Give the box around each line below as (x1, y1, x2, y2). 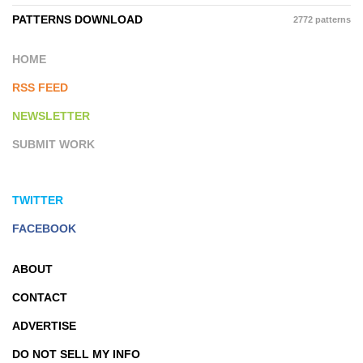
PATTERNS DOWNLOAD (12, 12, 143, 26)
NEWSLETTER (12, 109, 90, 122)
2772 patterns (293, 14, 351, 24)
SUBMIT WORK (12, 137, 95, 151)
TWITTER (12, 193, 63, 207)
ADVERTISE (12, 318, 76, 332)
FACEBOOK (12, 221, 76, 235)
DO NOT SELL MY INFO (12, 347, 140, 361)
